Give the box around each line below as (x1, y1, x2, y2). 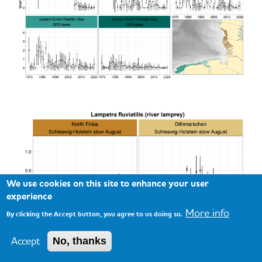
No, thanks (53, 235, 107, 247)
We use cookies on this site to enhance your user (6, 178, 209, 189)
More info (185, 206, 230, 219)
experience (6, 191, 53, 202)
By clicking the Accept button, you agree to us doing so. (6, 210, 183, 218)
